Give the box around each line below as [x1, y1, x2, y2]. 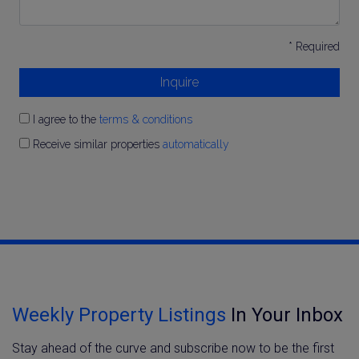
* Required [288, 39, 340, 53]
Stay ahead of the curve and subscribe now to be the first [12, 340, 334, 356]
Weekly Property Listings [12, 303, 226, 326]
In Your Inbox [226, 303, 343, 326]
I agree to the [30, 112, 99, 126]
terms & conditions [99, 112, 192, 126]
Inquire [160, 74, 199, 90]
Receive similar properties [30, 137, 163, 151]
